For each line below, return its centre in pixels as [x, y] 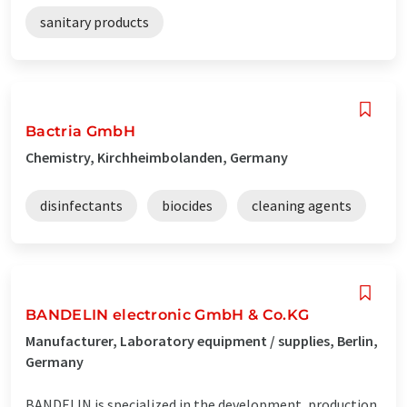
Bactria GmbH [80, 131]
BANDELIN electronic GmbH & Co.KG [168, 314]
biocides [187, 205]
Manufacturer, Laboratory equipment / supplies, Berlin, [202, 340]
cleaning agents [302, 205]
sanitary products [94, 21]
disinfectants [81, 205]
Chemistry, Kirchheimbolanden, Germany [157, 157]
